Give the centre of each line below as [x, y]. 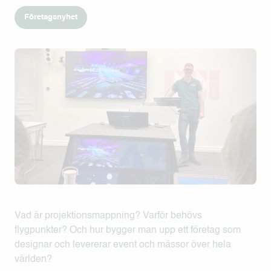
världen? [33, 259]
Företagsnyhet [51, 17]
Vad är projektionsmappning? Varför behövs [108, 216]
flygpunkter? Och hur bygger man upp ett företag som [128, 230]
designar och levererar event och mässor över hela [123, 245]
